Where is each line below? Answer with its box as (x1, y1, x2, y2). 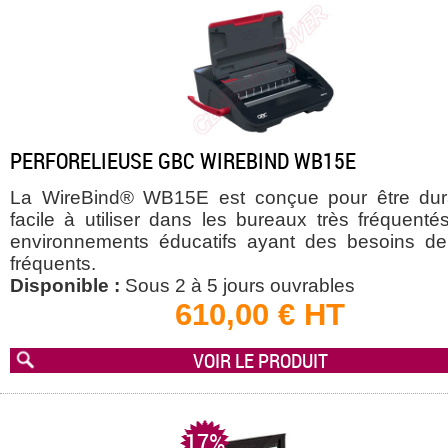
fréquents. (10, 253, 96, 275)
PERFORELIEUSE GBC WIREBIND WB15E (10, 144, 356, 176)
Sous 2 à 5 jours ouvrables (120, 275, 355, 297)
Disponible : (10, 275, 120, 297)
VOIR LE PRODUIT (192, 347, 328, 375)
